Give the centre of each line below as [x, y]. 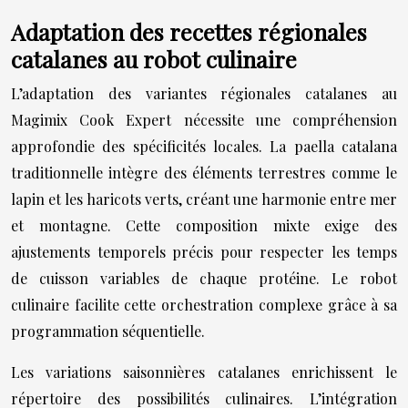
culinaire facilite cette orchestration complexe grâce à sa [204, 305]
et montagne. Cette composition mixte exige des [204, 225]
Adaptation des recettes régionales [189, 31]
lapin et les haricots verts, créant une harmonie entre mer [204, 199]
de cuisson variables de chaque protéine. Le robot [204, 278]
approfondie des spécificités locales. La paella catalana [204, 146]
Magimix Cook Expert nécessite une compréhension [204, 120]
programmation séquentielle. [108, 331]
